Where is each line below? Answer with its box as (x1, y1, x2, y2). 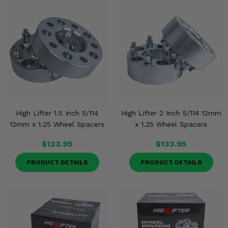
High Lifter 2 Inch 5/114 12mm (121, 109, 221, 117)
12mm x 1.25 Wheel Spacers (10, 120, 104, 128)
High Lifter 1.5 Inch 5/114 (16, 109, 98, 117)
